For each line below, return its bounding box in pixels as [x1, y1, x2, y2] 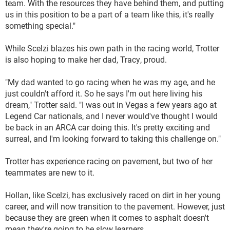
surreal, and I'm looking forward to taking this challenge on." [5, 133, 221, 144]
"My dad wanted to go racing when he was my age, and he [5, 76, 215, 87]
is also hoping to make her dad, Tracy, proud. [5, 54, 167, 65]
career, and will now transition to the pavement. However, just [5, 201, 225, 212]
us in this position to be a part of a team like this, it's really [5, 9, 214, 20]
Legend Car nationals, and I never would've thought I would [5, 110, 218, 121]
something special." [5, 20, 75, 31]
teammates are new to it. [5, 167, 94, 178]
